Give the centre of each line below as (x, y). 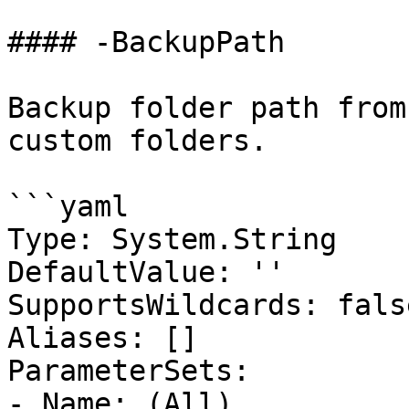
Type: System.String (172, 239)
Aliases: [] (103, 338)
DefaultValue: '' (146, 272)
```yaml (68, 206)
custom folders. (137, 141)
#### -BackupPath (146, 42)
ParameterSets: (129, 371)
